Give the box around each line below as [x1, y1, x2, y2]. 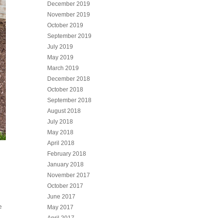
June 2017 [47, 193, 76, 200]
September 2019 [47, 33, 92, 39]
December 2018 [47, 75, 91, 82]
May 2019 [47, 54, 74, 61]
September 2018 [47, 97, 92, 104]
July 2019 [47, 43, 73, 50]
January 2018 [47, 161, 84, 168]
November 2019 [47, 11, 91, 18]
